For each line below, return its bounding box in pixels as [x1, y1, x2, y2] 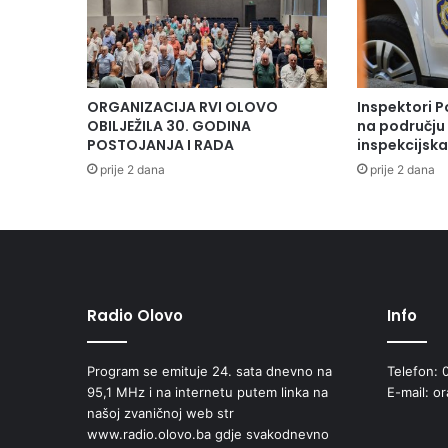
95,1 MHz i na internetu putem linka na [87, 383, 328, 400]
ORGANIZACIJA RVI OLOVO [87, 96, 278, 117]
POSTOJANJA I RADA [87, 134, 234, 155]
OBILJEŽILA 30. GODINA [87, 115, 251, 136]
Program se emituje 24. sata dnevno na [87, 362, 332, 379]
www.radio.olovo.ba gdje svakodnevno [87, 425, 329, 442]
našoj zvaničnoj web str [87, 404, 234, 421]
